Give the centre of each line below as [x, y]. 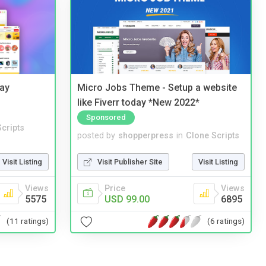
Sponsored [106, 117]
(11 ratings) [28, 221]
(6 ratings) [226, 221]
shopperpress [146, 135]
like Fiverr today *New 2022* [138, 102]
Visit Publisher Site [130, 161]
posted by [96, 135]
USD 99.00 [127, 199]
